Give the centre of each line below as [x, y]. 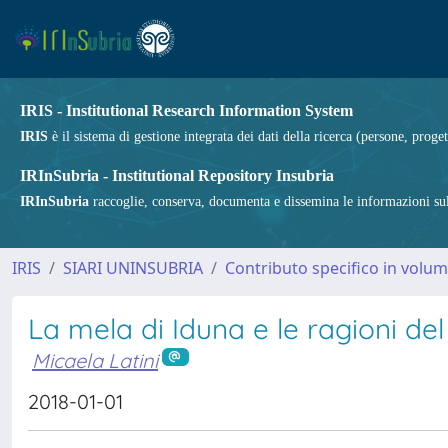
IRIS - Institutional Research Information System [186, 110]
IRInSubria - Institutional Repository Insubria [177, 175]
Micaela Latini [95, 360]
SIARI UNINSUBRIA [133, 268]
